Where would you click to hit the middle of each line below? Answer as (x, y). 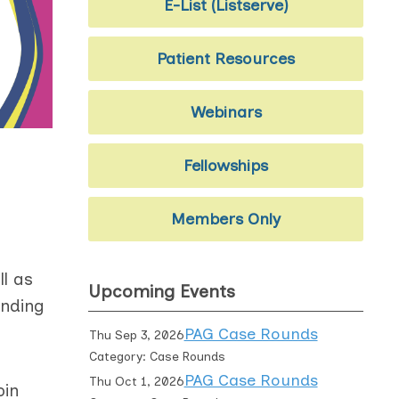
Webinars (226, 112)
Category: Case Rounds (157, 357)
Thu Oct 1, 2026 (136, 382)
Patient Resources (226, 59)
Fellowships (226, 166)
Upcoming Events (162, 291)
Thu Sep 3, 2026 (136, 335)
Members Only (226, 219)
